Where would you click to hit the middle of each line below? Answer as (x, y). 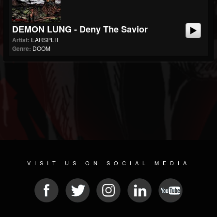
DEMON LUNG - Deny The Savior (80, 29)
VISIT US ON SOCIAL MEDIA (108, 163)
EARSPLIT (45, 39)
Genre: (22, 48)
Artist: (21, 40)
